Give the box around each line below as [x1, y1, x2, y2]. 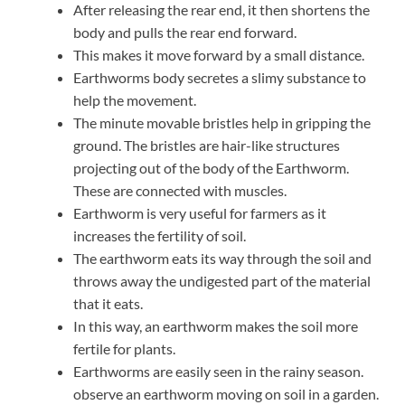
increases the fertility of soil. [73, 227, 249, 245]
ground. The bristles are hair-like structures [73, 137, 340, 155]
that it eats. [73, 295, 146, 313]
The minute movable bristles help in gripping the [73, 114, 371, 132]
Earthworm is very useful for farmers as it [73, 204, 326, 222]
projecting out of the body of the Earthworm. [73, 159, 349, 177]
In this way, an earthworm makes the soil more [73, 317, 358, 335]
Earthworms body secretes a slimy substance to [73, 69, 366, 87]
